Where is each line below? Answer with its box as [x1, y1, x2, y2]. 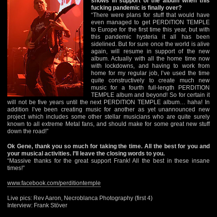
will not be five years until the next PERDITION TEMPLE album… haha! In [7, 98, 210, 106]
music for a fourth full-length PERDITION [91, 84, 210, 91]
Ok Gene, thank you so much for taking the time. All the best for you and [7, 142, 210, 150]
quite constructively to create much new [91, 77, 210, 84]
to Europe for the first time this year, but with [91, 26, 210, 33]
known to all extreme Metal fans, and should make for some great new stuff [7, 120, 210, 127]
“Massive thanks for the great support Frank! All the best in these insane [7, 157, 210, 164]
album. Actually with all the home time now [91, 55, 210, 62]
